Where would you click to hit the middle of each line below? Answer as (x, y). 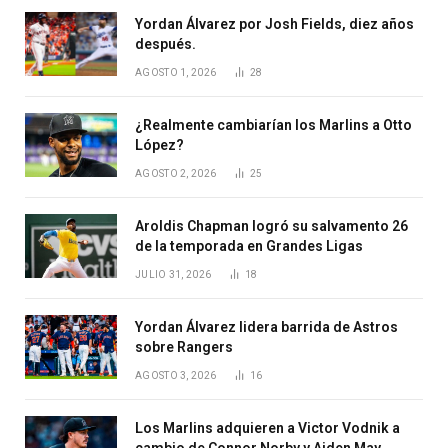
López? (159, 145)
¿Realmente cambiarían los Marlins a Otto (273, 125)
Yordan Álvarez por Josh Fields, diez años (274, 24)
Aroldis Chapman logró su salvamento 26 (271, 226)
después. (165, 44)
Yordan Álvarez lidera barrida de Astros (266, 327)
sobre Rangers (184, 347)
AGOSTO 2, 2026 (176, 174)
